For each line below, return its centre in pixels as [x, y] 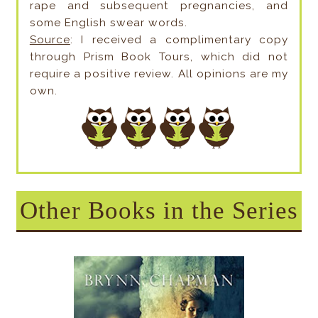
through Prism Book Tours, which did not [159, 56]
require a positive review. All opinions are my [159, 73]
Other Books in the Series [159, 210]
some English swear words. [108, 22]
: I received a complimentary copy [179, 39]
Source [50, 39]
